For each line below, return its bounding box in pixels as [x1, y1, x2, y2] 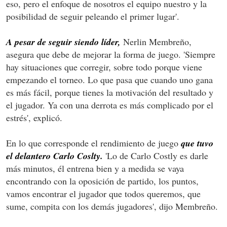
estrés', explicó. [6, 111, 62, 124]
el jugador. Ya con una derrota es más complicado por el [6, 98, 213, 111]
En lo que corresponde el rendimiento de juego [6, 136, 181, 149]
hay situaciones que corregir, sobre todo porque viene [6, 60, 202, 73]
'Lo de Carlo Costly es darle [103, 149, 208, 162]
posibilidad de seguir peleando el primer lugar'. [6, 10, 179, 22]
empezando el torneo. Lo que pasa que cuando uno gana [6, 73, 213, 86]
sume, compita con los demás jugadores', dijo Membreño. [6, 200, 218, 212]
